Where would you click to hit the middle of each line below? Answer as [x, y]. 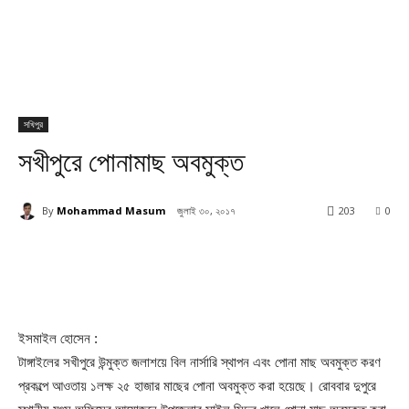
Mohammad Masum [111, 210]
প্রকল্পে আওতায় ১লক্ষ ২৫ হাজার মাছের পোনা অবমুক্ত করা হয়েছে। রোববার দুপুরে [197, 386]
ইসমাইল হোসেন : [58, 339]
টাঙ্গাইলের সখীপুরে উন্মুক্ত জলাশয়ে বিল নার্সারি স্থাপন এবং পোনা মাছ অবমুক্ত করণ [199, 362]
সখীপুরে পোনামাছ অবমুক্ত [131, 162]
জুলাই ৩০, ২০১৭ [206, 211]
